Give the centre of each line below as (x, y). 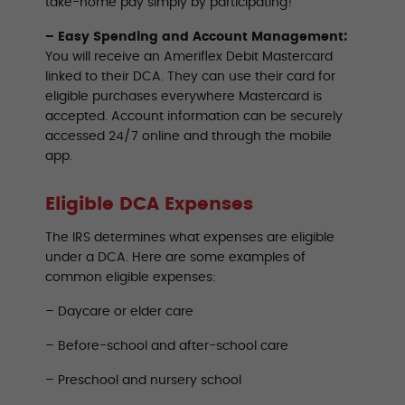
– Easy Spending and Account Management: (196, 37)
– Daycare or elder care (119, 311)
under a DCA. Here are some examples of (175, 257)
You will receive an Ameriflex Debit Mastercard (189, 57)
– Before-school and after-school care (167, 346)
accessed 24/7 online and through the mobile (188, 136)
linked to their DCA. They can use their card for (190, 76)
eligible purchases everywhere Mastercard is (184, 96)
